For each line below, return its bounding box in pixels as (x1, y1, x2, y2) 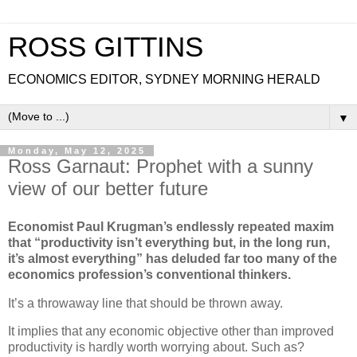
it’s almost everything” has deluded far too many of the (8, 251, 337, 265)
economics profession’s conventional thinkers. (8, 267, 291, 281)
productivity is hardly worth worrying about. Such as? (8, 340, 304, 355)
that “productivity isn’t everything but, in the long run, (8, 235, 330, 249)
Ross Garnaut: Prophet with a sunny (8, 155, 313, 177)
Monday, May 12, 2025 (8, 146, 146, 155)
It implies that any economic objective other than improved (8, 324, 334, 339)
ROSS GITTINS (8, 32, 203, 62)
